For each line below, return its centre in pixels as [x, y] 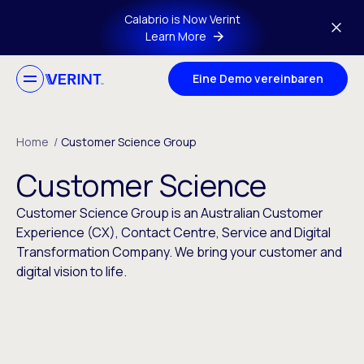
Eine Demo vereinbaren [258, 78]
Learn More [175, 36]
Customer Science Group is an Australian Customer [170, 213]
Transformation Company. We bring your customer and [179, 252]
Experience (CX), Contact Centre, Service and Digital [173, 232]
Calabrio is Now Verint [182, 19]
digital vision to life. [71, 271]
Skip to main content [90, 19]
